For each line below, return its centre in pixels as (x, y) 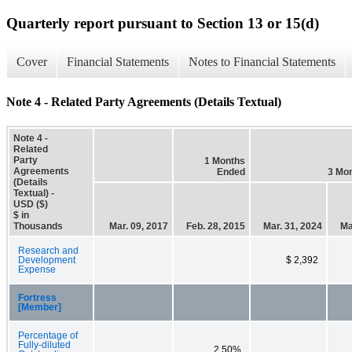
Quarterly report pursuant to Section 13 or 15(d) (163, 23)
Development (47, 260)
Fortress (37, 297)
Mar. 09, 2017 (139, 226)
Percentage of (48, 335)
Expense (37, 269)
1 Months (225, 161)
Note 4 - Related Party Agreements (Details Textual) (144, 101)
